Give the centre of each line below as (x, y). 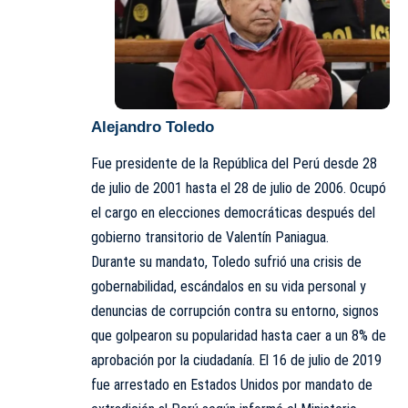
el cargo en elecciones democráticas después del (233, 212)
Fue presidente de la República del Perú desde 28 (234, 163)
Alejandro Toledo (153, 127)
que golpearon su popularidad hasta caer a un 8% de (239, 335)
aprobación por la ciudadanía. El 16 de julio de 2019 (236, 360)
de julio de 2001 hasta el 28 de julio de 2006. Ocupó (239, 188)
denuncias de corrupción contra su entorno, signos (235, 311)
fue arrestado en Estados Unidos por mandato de (232, 384)
